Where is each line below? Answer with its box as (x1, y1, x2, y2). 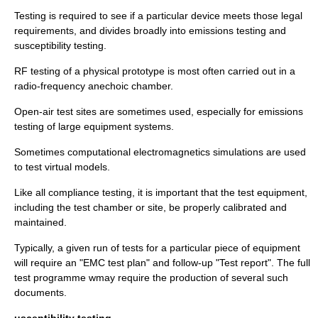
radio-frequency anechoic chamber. (14, 80, 173, 92)
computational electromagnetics (67, 146, 210, 158)
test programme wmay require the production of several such (14, 272, 288, 283)
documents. (14, 287, 67, 298)
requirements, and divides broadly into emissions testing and (14, 25, 286, 36)
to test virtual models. (14, 161, 110, 172)
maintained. (14, 216, 67, 228)
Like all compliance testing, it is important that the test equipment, (14, 187, 307, 198)
